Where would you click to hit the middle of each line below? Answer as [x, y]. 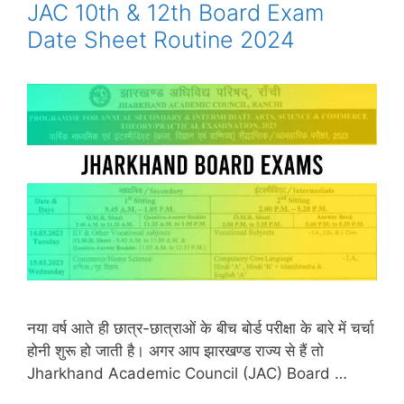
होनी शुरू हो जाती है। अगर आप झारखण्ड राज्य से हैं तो [175, 351]
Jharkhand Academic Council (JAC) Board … [187, 373]
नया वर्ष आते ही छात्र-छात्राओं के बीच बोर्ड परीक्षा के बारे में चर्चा [201, 328]
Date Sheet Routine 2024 [161, 39]
